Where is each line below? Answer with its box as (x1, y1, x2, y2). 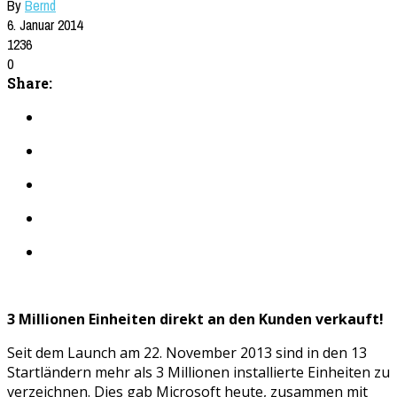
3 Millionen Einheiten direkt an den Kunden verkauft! (7, 309, 384, 330)
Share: (7, 74, 52, 93)
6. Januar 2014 (7, 15, 82, 35)
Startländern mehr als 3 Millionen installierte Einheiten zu (7, 362, 390, 383)
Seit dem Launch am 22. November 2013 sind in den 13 (7, 343, 367, 363)
